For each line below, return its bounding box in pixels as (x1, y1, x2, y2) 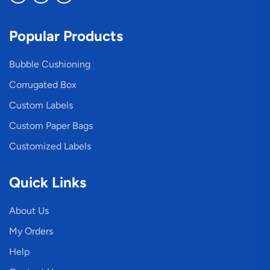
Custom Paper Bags (9, 120, 93, 132)
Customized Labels (9, 140, 91, 152)
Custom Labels (9, 99, 73, 111)
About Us (9, 205, 49, 217)
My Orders (9, 225, 53, 237)
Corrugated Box (9, 79, 77, 91)
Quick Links (9, 174, 86, 192)
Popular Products (9, 27, 123, 45)
